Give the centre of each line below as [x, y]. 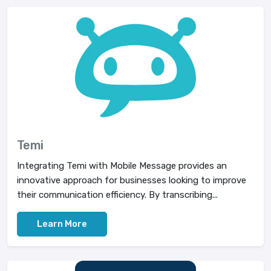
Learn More [62, 224]
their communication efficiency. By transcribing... [117, 195]
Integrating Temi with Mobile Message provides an [122, 166]
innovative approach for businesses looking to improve [132, 180]
